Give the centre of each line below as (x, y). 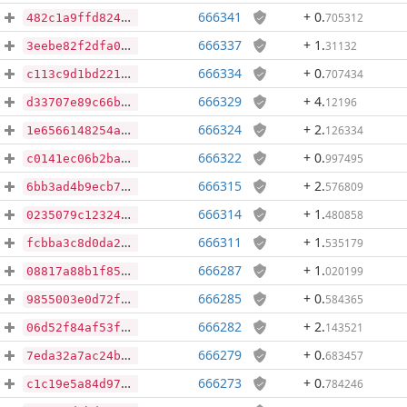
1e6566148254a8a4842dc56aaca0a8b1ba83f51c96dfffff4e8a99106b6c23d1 (74, 130)
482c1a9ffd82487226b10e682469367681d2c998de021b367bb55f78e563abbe (74, 18)
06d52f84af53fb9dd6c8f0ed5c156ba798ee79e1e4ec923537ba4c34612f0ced (74, 328)
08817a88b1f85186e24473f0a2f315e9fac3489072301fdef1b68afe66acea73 (74, 271)
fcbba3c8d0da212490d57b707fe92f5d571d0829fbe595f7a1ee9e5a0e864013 (74, 243)
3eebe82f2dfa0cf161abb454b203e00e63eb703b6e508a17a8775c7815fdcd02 (74, 46)
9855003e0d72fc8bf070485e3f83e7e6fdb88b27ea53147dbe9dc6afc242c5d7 (74, 299)
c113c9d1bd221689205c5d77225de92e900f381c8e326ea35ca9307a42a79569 (74, 74)
